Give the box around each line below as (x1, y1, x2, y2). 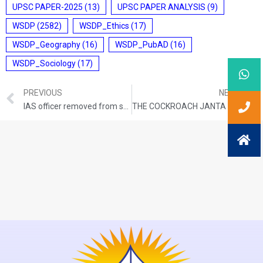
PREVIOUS (23, 87, 62, 97)
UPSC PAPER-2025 (12, 2, 83, 12)
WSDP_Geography (12, 40, 80, 49)
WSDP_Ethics (79, 21, 129, 31)
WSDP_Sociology (12, 59, 76, 68)
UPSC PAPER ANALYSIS (117, 2, 205, 12)
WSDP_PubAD (115, 40, 168, 49)
